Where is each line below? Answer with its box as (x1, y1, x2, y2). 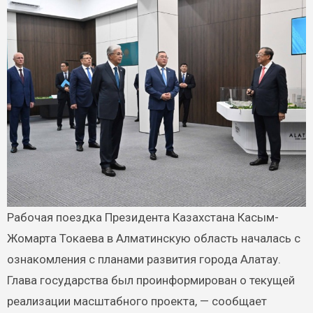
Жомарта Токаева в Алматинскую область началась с (6, 231, 300, 246)
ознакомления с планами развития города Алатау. (6, 252, 281, 267)
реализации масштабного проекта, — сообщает (6, 294, 267, 309)
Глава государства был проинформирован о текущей (6, 273, 295, 288)
